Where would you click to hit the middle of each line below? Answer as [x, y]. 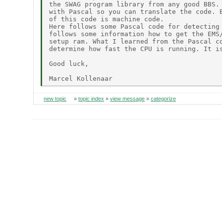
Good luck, [69, 63]
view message [128, 99]
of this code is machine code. [107, 19]
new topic [55, 99]
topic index [91, 99]
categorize [164, 99]
